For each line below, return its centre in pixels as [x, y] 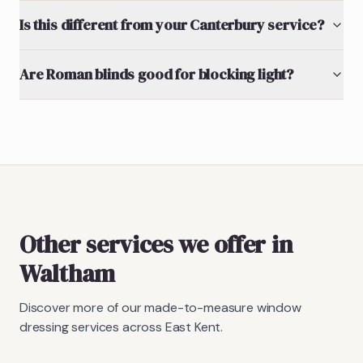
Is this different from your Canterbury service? [172, 24]
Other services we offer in [156, 244]
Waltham [67, 273]
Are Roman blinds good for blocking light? [157, 74]
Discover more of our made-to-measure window [160, 307]
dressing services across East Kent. [122, 327]
